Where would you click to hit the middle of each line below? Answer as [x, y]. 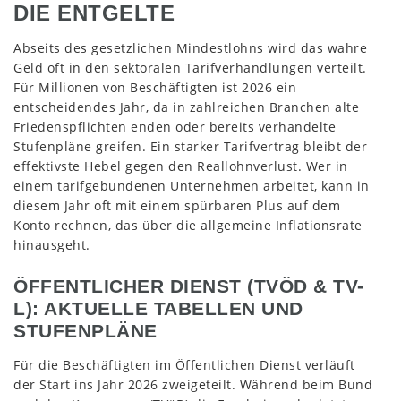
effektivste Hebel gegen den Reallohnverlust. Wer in [181, 166]
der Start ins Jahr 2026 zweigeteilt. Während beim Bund [193, 385]
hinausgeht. [52, 245]
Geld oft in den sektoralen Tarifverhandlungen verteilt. [190, 68]
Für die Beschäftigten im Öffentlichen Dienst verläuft [184, 365]
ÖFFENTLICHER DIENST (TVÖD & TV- [189, 287]
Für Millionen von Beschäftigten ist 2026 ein [155, 88]
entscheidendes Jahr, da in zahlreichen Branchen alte [186, 107]
